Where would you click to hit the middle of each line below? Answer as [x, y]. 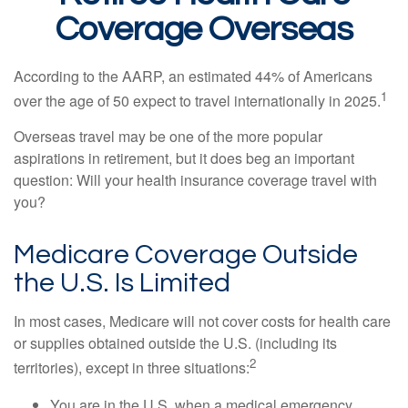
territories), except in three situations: [132, 368]
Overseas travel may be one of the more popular [168, 137]
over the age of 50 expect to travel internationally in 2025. [197, 101]
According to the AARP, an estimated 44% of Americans [193, 76]
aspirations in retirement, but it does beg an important [184, 158]
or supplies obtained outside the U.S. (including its [175, 343]
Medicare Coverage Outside [186, 255]
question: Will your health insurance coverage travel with [195, 180]
